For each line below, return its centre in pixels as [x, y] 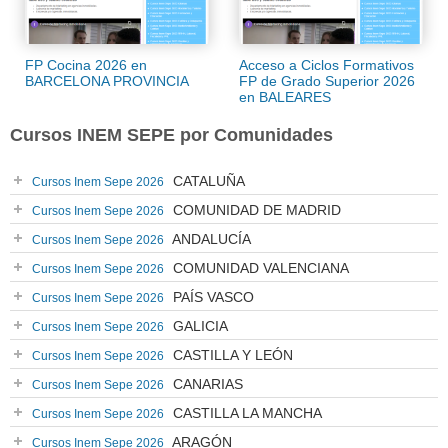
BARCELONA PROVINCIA [107, 81]
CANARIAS [206, 384]
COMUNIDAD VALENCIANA [259, 268]
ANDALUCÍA [210, 239]
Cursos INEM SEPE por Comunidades [171, 135]
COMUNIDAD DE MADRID [255, 210]
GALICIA [198, 326]
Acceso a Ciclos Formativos [326, 65]
